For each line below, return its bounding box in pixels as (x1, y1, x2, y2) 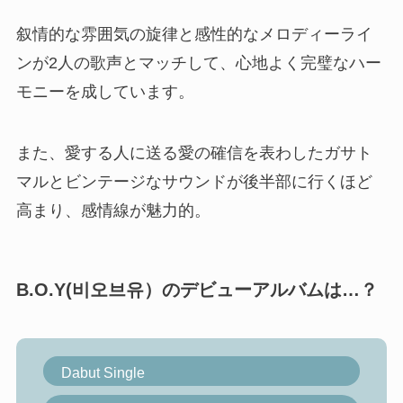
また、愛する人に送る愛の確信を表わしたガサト (15, 144, 372, 163)
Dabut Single (60, 364, 145, 381)
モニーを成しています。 (15, 83, 194, 102)
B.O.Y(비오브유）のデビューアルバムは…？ (15, 280, 378, 300)
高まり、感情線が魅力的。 (15, 201, 210, 220)
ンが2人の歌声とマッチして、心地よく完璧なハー (15, 54, 381, 73)
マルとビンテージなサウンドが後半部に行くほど (15, 173, 372, 192)
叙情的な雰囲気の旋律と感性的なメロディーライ (15, 25, 372, 44)
